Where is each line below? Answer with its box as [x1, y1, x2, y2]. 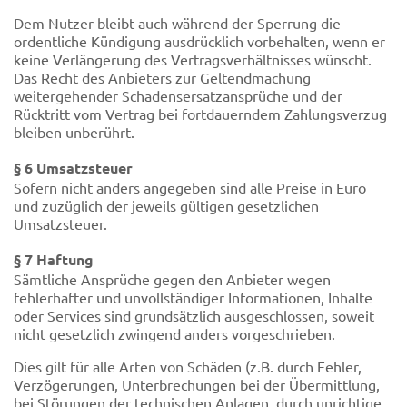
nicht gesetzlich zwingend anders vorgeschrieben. [14, 324, 335, 343]
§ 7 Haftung [14, 250, 94, 270]
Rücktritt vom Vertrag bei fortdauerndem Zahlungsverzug [14, 104, 387, 123]
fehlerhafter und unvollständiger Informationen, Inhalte [14, 288, 372, 307]
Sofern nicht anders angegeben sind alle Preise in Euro [14, 177, 366, 196]
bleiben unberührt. [14, 122, 134, 141]
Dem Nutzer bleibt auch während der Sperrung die [14, 13, 341, 32]
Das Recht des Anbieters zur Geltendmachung [14, 67, 311, 86]
